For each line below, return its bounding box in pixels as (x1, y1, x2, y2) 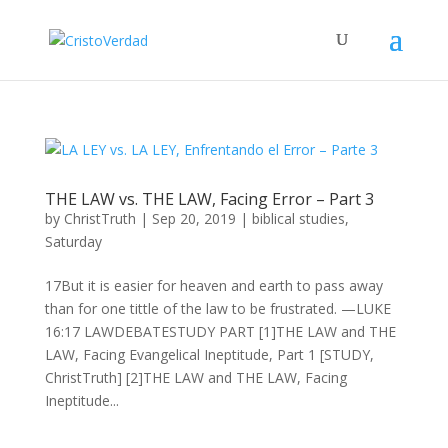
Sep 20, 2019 (151, 209, 236, 228)
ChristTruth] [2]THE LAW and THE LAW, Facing (44, 368, 347, 387)
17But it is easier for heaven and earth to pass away (44, 276, 383, 295)
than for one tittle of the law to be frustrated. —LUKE (44, 299, 391, 318)
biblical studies (251, 209, 345, 228)
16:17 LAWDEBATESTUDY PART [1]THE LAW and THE (44, 322, 396, 341)
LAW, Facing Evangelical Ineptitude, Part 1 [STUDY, (44, 345, 374, 364)
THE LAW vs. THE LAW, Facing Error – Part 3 (44, 188, 374, 210)
